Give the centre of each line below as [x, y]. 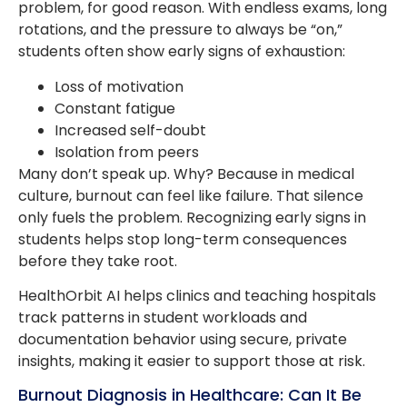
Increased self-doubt [130, 130]
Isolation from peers [127, 152]
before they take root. [98, 261]
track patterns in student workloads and [163, 318]
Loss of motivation [119, 86]
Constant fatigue [115, 108]
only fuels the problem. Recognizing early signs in [192, 217]
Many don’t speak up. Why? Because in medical [186, 174]
